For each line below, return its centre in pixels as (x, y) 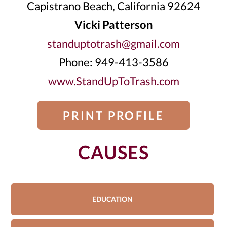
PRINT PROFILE (113, 115)
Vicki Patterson (113, 25)
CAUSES (113, 152)
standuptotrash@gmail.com (113, 43)
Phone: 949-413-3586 (113, 62)
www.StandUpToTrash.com (113, 81)
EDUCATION (112, 199)
